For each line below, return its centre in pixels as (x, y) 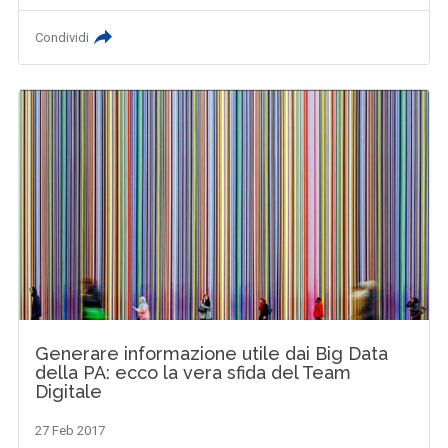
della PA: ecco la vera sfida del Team (193, 372)
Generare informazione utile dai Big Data (212, 353)
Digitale (69, 391)
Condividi (62, 37)
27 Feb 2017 (70, 430)
